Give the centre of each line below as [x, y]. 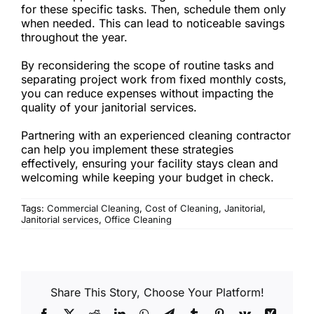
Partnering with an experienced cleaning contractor [156, 135]
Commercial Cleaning [93, 208]
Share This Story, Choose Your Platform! [157, 292]
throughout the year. [74, 37]
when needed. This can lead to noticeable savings [153, 23]
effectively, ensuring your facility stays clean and [150, 163]
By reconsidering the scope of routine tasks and [148, 65]
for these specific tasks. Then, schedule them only [153, 9]
